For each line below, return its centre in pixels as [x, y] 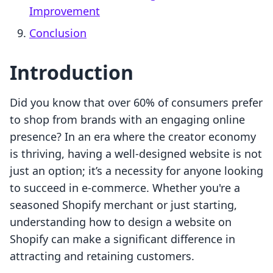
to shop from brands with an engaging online [127, 120]
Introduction [72, 73]
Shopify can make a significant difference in [122, 239]
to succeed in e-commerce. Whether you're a [125, 188]
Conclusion [58, 33]
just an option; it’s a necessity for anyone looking [136, 171]
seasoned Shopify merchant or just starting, [123, 205]
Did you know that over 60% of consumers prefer [136, 103]
